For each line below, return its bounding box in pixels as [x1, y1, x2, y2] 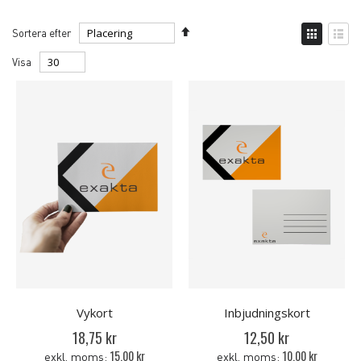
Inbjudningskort [223, 305, 310, 322]
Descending [189, 35, 243, 50]
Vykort [76, 305, 113, 322]
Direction [189, 50, 230, 64]
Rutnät [311, 46, 341, 60]
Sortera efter [12, 25, 71, 39]
